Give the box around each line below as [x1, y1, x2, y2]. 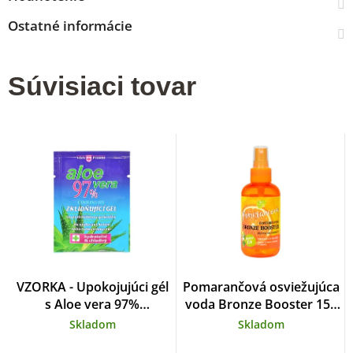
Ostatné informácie [8, 16, 132, 35]
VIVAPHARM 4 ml [41, 312, 143, 330]
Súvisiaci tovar [8, 70, 196, 101]
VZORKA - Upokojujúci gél [16, 277, 169, 295]
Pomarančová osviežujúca [182, 277, 340, 295]
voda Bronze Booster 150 [184, 295, 337, 313]
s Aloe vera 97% [45, 295, 139, 313]
